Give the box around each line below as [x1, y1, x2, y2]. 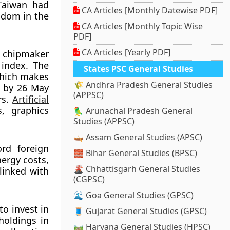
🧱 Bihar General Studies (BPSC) [73, 147, 198, 159]
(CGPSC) [73, 174, 105, 185]
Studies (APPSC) [73, 116, 135, 127]
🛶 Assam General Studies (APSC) [73, 131, 203, 143]
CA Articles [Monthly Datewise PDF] [80, 5, 218, 16]
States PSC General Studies [84, 63, 194, 75]
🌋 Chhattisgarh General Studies [73, 163, 201, 175]
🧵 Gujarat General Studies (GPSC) [73, 205, 207, 217]
